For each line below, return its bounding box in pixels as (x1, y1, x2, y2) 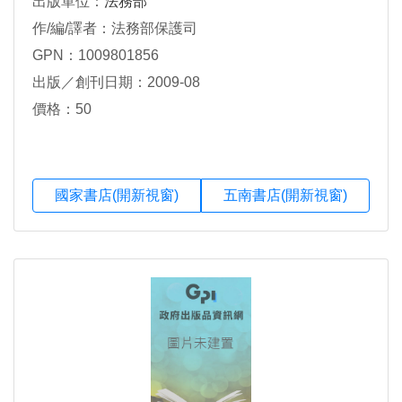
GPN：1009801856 (32, 48, 159, 64)
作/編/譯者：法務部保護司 (32, 21, 197, 37)
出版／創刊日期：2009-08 (32, 74, 200, 91)
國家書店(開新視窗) (55, 188, 179, 204)
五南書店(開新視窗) (223, 188, 347, 204)
